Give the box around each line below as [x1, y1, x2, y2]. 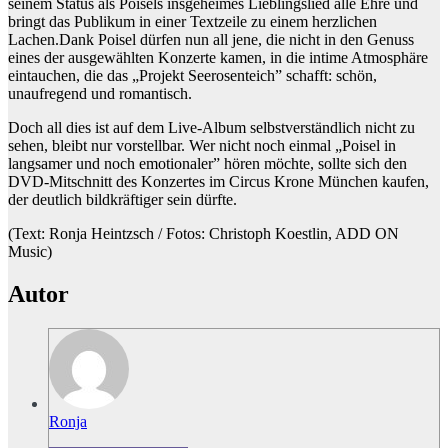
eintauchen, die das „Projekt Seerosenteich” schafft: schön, [8, 67, 377, 85]
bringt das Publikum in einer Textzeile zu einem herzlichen [8, 13, 377, 31]
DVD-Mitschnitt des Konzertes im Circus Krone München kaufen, [8, 173, 429, 191]
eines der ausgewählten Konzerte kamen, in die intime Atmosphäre [8, 49, 428, 67]
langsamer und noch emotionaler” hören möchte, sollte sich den [8, 155, 407, 173]
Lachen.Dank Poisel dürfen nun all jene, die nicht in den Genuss [8, 31, 414, 49]
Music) [8, 243, 52, 261]
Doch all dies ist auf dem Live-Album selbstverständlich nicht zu [8, 119, 415, 137]
